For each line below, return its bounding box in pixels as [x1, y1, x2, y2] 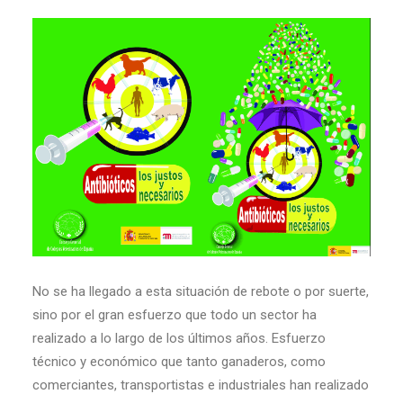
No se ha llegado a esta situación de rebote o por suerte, [32, 282, 369, 300]
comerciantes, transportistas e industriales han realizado [32, 376, 369, 393]
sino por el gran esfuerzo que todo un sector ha [32, 306, 317, 323]
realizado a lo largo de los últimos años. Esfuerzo [32, 329, 326, 346]
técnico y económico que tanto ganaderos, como [32, 353, 326, 370]
